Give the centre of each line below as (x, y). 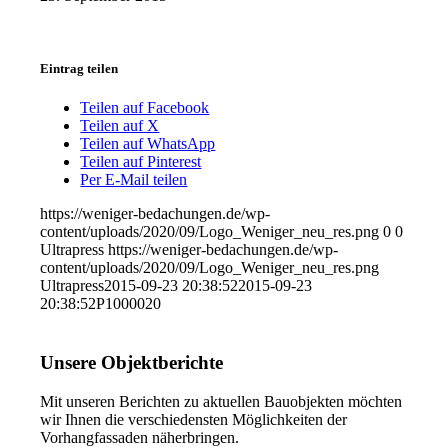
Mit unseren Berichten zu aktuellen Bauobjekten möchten (221, 401)
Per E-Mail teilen (134, 180)
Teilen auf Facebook (145, 108)
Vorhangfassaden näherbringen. (140, 437)
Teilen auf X (120, 126)
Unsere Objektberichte (132, 362)
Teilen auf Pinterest (141, 162)
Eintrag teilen (79, 68)
